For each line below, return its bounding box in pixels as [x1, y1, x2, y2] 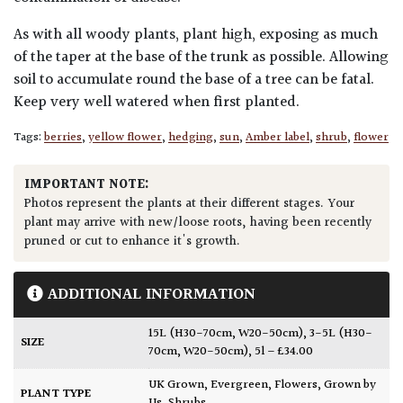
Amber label [246, 127, 309, 148]
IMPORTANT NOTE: [24, 174, 149, 195]
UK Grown [157, 374, 204, 395]
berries [44, 127, 82, 148]
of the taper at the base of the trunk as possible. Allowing [13, 45, 389, 69]
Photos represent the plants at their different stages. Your [24, 193, 354, 214]
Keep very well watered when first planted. [13, 90, 300, 114]
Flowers [274, 374, 318, 395]
